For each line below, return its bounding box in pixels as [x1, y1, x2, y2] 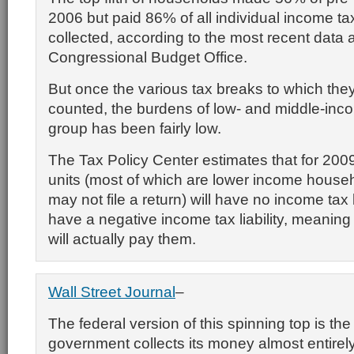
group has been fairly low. [48, 119, 221, 137]
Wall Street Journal [48, 283, 175, 300]
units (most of [48, 171, 139, 188]
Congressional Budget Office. [48, 48, 247, 66]
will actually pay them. [48, 230, 196, 247]
